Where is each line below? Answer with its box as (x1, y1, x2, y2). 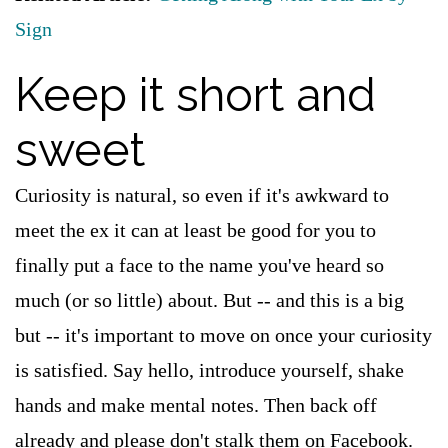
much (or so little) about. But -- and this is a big (15, 289, 404, 311)
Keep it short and (15, 68, 376, 122)
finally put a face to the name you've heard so (15, 254, 384, 276)
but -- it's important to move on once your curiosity (15, 324, 432, 346)
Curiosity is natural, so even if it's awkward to (15, 184, 389, 206)
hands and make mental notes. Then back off (15, 394, 377, 416)
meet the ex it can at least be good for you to (15, 219, 376, 241)
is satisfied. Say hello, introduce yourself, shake (15, 359, 404, 381)
